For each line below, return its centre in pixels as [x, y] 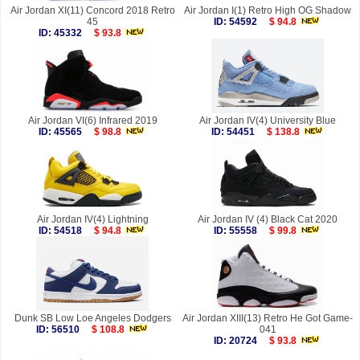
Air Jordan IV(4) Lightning [92, 220]
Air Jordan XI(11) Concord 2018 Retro [92, 11]
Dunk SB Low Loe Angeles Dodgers [92, 319]
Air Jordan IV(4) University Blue [268, 121]
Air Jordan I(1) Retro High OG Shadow [268, 11]
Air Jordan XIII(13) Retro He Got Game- [268, 319]
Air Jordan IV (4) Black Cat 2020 [268, 220]
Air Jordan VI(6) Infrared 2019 [92, 121]
